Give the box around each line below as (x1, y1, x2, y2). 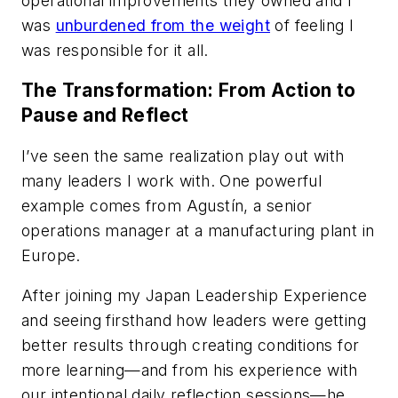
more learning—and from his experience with (21, 361, 358, 380)
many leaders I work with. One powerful (21, 171, 322, 190)
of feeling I (270, 15, 354, 35)
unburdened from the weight (55, 15, 271, 35)
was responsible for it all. (21, 40, 209, 60)
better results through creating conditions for (21, 336, 360, 355)
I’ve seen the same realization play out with (21, 146, 345, 165)
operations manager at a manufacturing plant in (21, 220, 375, 240)
